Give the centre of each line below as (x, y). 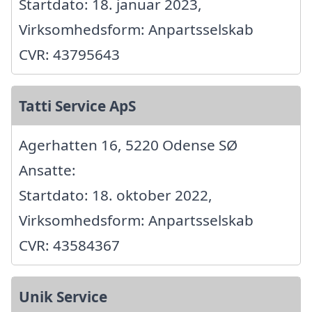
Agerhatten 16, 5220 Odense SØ (128, 145)
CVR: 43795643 (69, 54)
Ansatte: (47, 170)
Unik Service (63, 296)
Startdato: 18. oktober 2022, (116, 195)
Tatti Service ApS (77, 106)
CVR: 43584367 (69, 245)
